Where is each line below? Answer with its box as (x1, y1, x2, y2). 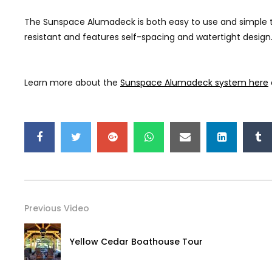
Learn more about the (24, 76, 120, 89)
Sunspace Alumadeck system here (120, 76, 268, 89)
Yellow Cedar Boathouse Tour (70, 235, 203, 248)
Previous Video (24, 202, 89, 214)
